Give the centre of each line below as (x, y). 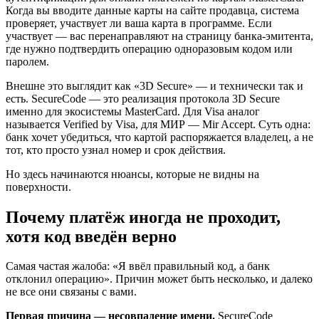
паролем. (27, 61)
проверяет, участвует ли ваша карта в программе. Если (139, 23)
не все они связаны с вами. (71, 292)
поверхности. (38, 187)
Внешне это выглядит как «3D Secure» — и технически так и (155, 85)
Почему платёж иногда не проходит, (143, 217)
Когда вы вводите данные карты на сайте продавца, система (152, 10)
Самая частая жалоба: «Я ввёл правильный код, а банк (138, 266)
